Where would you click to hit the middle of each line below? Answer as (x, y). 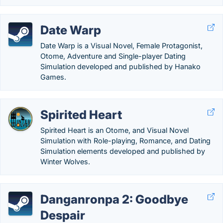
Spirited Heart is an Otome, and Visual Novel (114, 130)
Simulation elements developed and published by (123, 151)
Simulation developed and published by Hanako (120, 66)
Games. (53, 77)
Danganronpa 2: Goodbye (114, 199)
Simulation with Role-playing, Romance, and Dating (125, 141)
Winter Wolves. (65, 162)
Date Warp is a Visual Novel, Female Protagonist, (121, 46)
